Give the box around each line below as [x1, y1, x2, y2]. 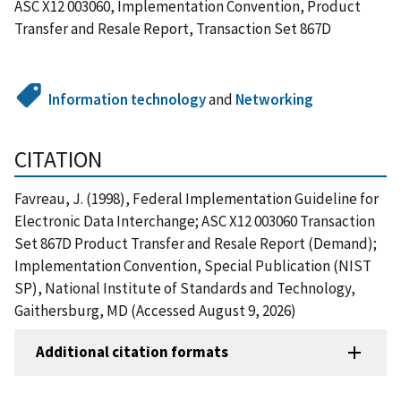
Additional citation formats [36, 342, 228, 363]
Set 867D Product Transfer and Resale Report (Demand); [14, 233, 377, 253]
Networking [235, 89, 314, 109]
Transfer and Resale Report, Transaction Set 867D [14, 18, 331, 38]
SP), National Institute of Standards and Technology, [14, 277, 355, 298]
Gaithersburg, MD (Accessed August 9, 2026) [14, 300, 296, 320]
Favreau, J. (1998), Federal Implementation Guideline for [14, 188, 379, 209]
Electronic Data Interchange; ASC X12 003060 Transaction [14, 210, 375, 231]
